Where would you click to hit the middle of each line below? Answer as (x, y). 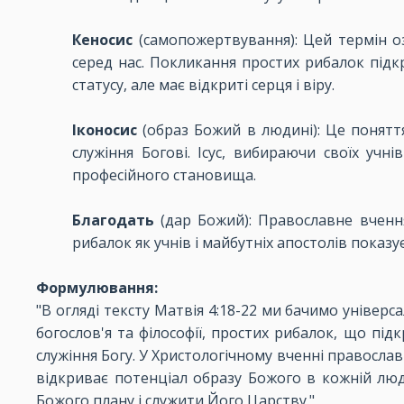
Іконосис (105, 130)
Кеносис (102, 40)
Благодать (113, 220)
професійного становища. (164, 175)
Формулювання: (97, 288)
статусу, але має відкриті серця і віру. (203, 85)
